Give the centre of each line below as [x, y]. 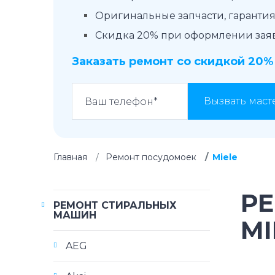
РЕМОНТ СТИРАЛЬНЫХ [115, 205]
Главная [70, 157]
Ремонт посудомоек [151, 157]
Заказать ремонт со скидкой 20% [172, 61]
